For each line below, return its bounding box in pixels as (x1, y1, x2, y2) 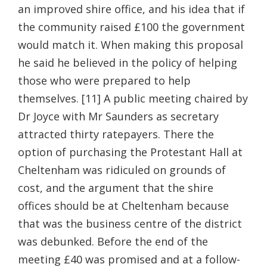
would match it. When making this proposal (18, 37, 243, 52)
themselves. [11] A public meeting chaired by (18, 91, 248, 105)
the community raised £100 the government (18, 19, 245, 34)
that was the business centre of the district (18, 216, 242, 231)
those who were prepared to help (18, 73, 191, 88)
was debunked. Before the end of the (18, 234, 208, 249)
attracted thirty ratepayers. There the (18, 126, 214, 141)
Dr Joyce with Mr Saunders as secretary (18, 108, 219, 123)
